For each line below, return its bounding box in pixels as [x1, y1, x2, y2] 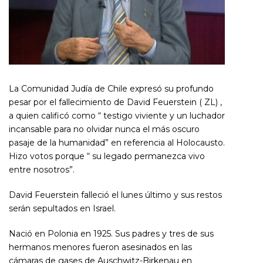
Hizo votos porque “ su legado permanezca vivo [9, 151, 205, 162]
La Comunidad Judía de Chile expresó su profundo [9, 83, 214, 95]
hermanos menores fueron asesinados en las [9, 242, 192, 253]
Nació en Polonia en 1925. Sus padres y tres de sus [9, 228, 214, 240]
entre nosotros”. [9, 164, 75, 176]
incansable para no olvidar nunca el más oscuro [9, 124, 200, 135]
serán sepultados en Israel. [9, 203, 116, 214]
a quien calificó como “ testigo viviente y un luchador [9, 110, 225, 122]
